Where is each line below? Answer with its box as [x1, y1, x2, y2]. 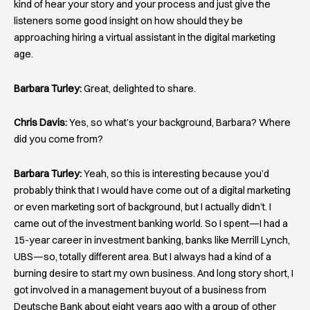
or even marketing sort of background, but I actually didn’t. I [14, 200, 271, 213]
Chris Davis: [14, 116, 67, 129]
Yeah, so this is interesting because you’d [82, 167, 269, 180]
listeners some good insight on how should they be [14, 15, 243, 27]
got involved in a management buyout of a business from [14, 283, 266, 296]
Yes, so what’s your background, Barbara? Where [67, 116, 291, 129]
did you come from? [14, 133, 103, 146]
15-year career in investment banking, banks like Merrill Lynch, [14, 233, 290, 246]
